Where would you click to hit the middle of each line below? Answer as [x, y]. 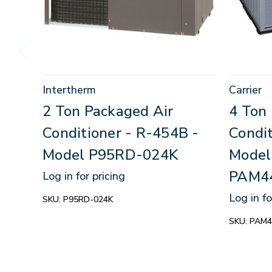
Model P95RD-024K [110, 155]
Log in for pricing [84, 176]
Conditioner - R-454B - [121, 133]
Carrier [245, 90]
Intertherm [69, 90]
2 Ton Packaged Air [108, 111]
